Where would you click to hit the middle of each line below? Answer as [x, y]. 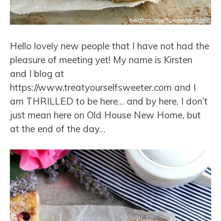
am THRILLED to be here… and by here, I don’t [109, 101]
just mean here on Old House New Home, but [105, 115]
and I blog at [37, 73]
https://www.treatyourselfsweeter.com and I [103, 87]
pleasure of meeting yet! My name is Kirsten [101, 59]
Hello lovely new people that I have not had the [110, 46]
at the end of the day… [58, 129]
